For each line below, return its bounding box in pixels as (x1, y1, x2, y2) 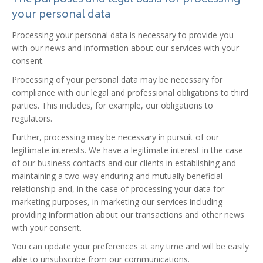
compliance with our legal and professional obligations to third (12, 87, 248, 98)
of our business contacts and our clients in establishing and (12, 157, 236, 168)
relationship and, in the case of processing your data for (12, 183, 224, 194)
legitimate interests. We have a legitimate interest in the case (12, 144, 243, 156)
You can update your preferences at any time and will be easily (12, 241, 249, 252)
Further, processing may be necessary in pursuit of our (12, 131, 219, 143)
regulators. (12, 113, 52, 124)
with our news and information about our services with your (12, 42, 239, 53)
